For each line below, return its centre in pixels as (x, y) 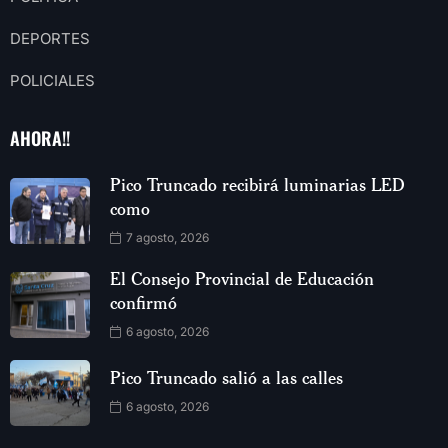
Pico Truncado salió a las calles (226, 377)
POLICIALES (52, 80)
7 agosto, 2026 (166, 237)
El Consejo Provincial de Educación (242, 277)
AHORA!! (40, 137)
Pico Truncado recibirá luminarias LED (257, 183)
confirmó (143, 301)
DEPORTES (50, 38)
